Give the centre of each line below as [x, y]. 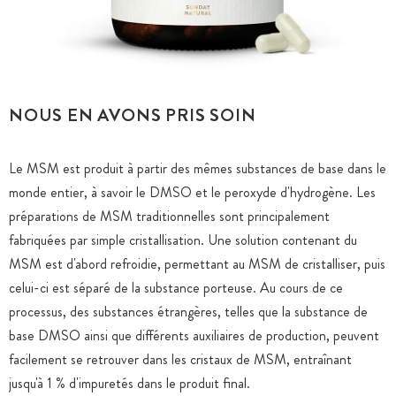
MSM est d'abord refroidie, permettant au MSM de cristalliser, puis [197, 264]
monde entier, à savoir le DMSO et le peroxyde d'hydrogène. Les [192, 192]
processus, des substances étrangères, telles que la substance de [188, 312]
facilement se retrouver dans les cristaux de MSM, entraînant [180, 359]
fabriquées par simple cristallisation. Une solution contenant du [183, 240]
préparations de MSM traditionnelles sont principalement [169, 216]
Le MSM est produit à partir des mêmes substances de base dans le [198, 168]
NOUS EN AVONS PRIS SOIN [133, 115]
